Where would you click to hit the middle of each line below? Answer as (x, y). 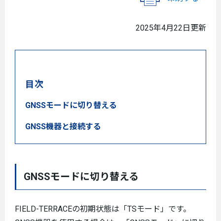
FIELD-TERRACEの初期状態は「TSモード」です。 (103, 209)
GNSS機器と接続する (63, 127)
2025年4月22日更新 (171, 28)
